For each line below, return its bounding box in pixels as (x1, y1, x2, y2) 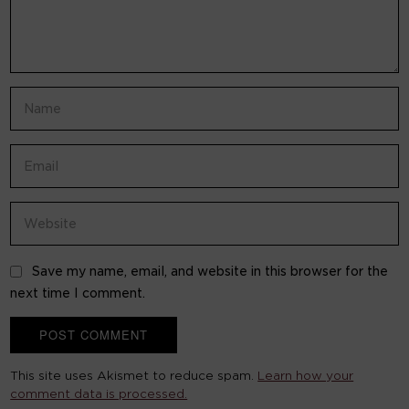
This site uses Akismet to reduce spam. (10, 369, 258, 383)
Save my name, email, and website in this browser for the (32, 263, 389, 278)
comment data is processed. (10, 387, 188, 402)
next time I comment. (10, 285, 146, 300)
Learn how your (257, 369, 354, 383)
